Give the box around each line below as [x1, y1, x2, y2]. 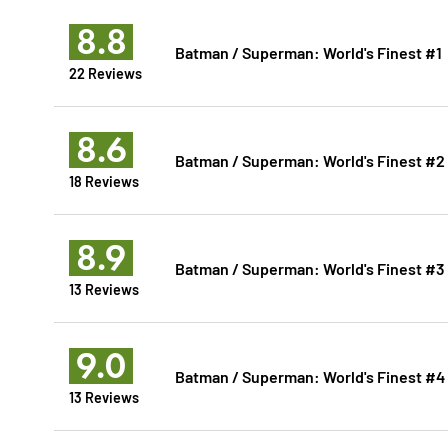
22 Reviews [68, 63, 142, 83]
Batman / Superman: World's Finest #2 [174, 149, 445, 171]
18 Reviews [68, 171, 139, 191]
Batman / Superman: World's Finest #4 [174, 365, 445, 387]
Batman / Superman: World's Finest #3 [174, 257, 445, 279]
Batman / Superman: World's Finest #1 [174, 41, 442, 63]
